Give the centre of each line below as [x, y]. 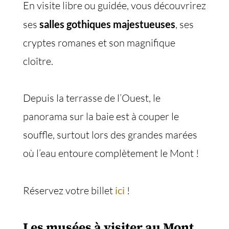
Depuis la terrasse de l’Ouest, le [92, 98]
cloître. [38, 61]
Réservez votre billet [69, 190]
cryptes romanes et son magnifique [99, 43]
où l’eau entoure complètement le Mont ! [111, 153]
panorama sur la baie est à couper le [101, 116]
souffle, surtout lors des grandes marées [110, 135]
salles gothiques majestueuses [107, 24]
